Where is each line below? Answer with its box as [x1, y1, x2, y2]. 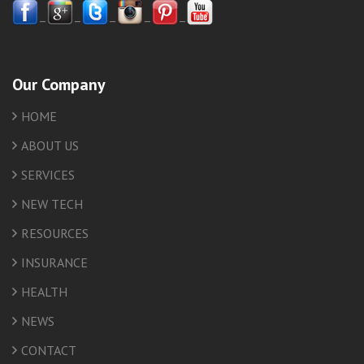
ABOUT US [21, 137, 79, 154]
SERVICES [21, 167, 75, 184]
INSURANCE [21, 254, 88, 271]
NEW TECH [21, 196, 83, 213]
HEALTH [21, 284, 67, 301]
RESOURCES [21, 225, 89, 242]
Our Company [12, 74, 106, 96]
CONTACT [21, 342, 76, 359]
